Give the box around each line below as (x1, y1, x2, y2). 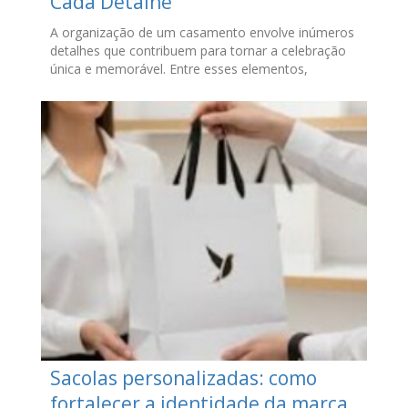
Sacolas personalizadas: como (49, 364, 317, 391)
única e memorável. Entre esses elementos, (49, 60, 308, 78)
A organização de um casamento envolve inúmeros (49, 24, 354, 42)
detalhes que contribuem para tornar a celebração (49, 42, 346, 60)
